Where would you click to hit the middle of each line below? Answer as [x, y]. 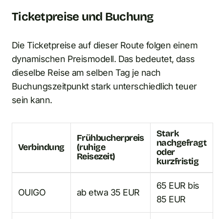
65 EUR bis [178, 185]
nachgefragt [182, 142]
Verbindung [41, 147]
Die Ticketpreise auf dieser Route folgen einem [105, 45]
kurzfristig [178, 161]
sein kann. [32, 100]
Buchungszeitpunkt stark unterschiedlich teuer [104, 86]
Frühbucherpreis [110, 138]
